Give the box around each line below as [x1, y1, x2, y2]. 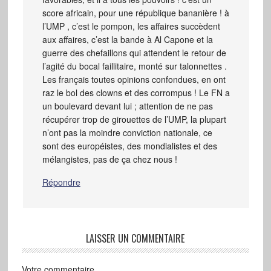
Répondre [42, 176, 80, 189]
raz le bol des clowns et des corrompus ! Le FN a [42, 87, 230, 99]
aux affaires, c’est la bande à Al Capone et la [42, 33, 213, 46]
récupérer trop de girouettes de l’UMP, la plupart [42, 113, 226, 126]
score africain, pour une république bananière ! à [42, 7, 229, 19]
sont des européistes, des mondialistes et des [42, 140, 217, 152]
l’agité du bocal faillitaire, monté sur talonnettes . [42, 60, 227, 73]
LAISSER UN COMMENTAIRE [86, 231, 185, 246]
